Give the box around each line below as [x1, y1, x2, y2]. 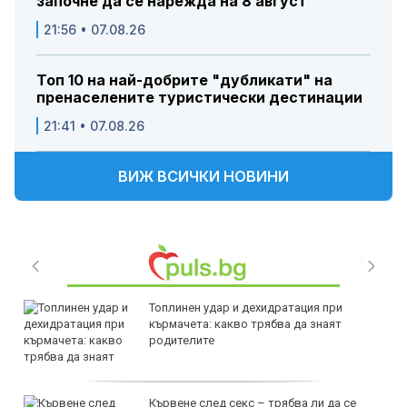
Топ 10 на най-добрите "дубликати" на [36, 71, 333, 90]
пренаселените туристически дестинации [36, 88, 362, 107]
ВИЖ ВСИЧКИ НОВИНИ [118, 167, 289, 186]
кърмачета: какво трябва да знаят [149, 317, 342, 332]
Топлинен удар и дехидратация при [149, 301, 342, 315]
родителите [149, 333, 214, 348]
